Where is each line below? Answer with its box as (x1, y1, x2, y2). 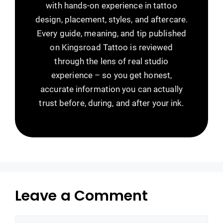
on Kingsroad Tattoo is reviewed (50, 42, 173, 52)
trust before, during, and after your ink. (39, 98, 184, 108)
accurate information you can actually (40, 84, 183, 94)
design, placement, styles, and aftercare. (35, 14, 188, 24)
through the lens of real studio (54, 56, 169, 66)
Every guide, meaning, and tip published (37, 28, 186, 38)
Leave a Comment (15, 185, 148, 206)
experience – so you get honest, (51, 70, 172, 80)
